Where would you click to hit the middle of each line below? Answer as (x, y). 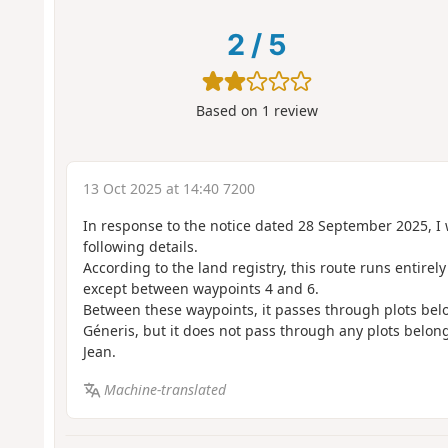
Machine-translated (165, 390)
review (293, 111)
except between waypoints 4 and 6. (200, 288)
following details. (140, 246)
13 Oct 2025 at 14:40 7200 (168, 188)
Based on (228, 111)
